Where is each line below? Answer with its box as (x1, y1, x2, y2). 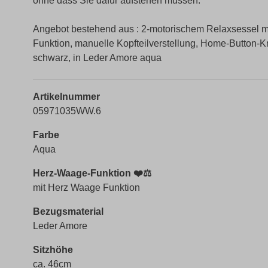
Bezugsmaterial (33, 206, 103, 217)
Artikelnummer (33, 92, 100, 102)
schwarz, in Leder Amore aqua (33, 53, 162, 63)
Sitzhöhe (33, 245, 73, 255)
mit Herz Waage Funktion (33, 182, 140, 193)
